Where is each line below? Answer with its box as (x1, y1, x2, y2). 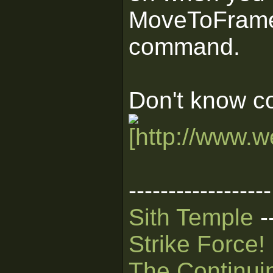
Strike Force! (129, 231, 265, 257)
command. (129, 34, 240, 60)
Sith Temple (129, 204, 253, 230)
